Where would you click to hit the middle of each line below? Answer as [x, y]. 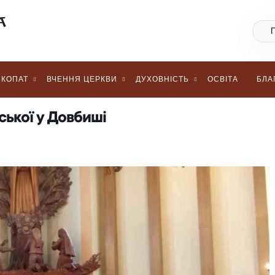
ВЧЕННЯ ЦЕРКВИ [82, 79]
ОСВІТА [223, 79]
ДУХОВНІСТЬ [162, 79]
